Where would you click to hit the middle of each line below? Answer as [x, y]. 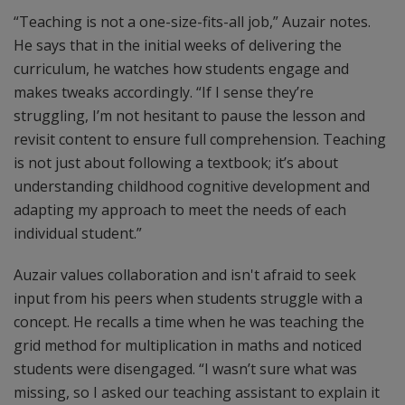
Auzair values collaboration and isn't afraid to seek [185, 275]
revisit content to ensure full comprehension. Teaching [200, 139]
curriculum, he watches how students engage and [181, 69]
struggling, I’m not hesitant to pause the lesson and [189, 116]
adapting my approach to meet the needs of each [180, 210]
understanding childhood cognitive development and [192, 186]
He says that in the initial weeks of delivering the [178, 45]
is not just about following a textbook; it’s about [176, 163]
